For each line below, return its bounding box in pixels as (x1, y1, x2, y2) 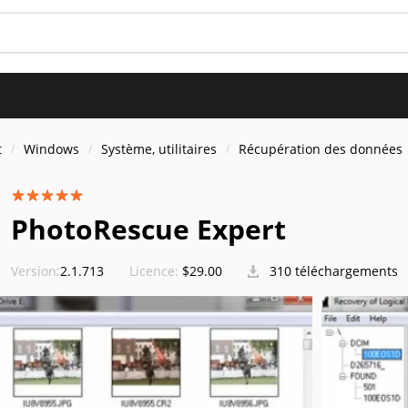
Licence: (129, 262, 178, 280)
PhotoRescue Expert (11, 210, 286, 248)
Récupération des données (239, 140, 403, 158)
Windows (24, 140, 79, 158)
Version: (11, 262, 60, 280)
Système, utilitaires (101, 140, 217, 158)
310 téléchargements (266, 262, 398, 280)
